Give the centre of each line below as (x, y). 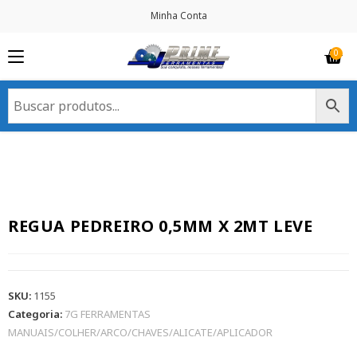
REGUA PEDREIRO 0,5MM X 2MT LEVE (161, 226)
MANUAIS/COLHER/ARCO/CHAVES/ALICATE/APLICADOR (140, 333)
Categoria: (36, 314)
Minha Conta (178, 16)
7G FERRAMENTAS (108, 314)
